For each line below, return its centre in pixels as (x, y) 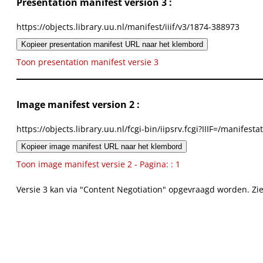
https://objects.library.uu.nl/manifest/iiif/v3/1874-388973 (128, 27)
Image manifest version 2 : (78, 104)
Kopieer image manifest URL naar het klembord (102, 147)
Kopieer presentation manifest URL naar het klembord (112, 45)
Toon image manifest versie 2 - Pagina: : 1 (98, 164)
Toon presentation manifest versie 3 (87, 62)
